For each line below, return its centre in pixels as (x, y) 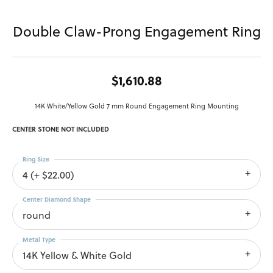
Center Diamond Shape (57, 200)
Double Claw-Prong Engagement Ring (136, 32)
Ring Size (36, 159)
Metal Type (39, 240)
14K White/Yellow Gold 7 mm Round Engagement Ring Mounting (136, 106)
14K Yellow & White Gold (77, 256)
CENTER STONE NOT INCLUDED (61, 129)
